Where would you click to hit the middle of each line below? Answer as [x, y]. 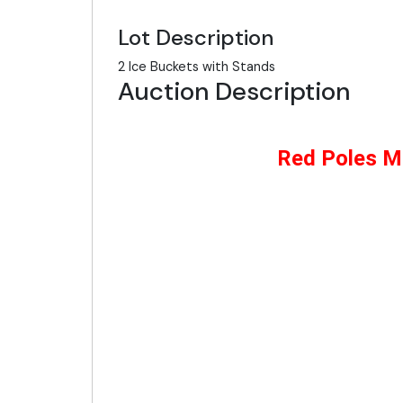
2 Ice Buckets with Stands [197, 66]
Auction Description [234, 91]
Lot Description [196, 37]
